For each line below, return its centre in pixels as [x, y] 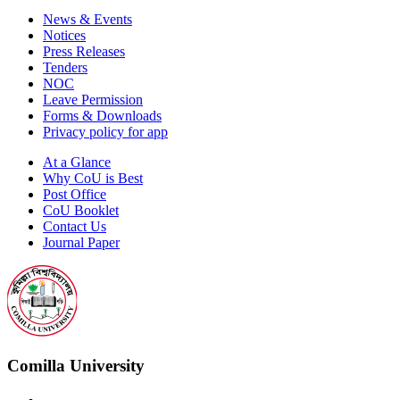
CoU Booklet [81, 210]
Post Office [75, 194]
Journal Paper [81, 242]
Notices [64, 35]
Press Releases [84, 51]
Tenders [65, 67]
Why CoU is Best [93, 178]
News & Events [87, 19]
